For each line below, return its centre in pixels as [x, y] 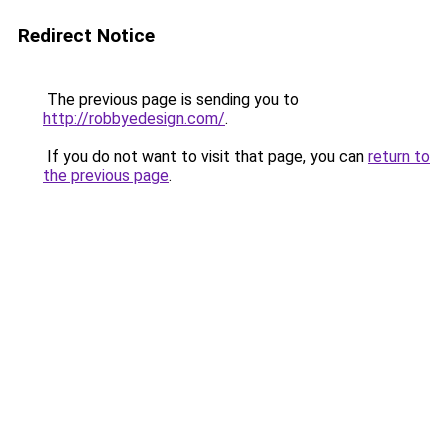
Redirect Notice [86, 35]
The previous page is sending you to [171, 99]
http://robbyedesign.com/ [134, 118]
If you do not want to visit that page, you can [205, 156]
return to [399, 156]
